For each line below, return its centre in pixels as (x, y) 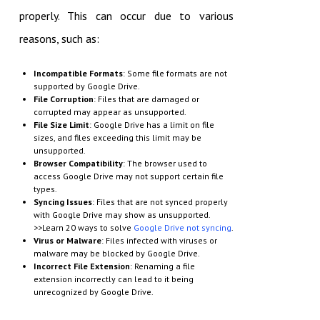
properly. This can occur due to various (126, 16)
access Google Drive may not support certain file (128, 176)
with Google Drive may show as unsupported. (121, 215)
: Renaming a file (162, 266)
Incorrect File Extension (81, 266)
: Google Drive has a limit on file (151, 125)
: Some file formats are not (175, 74)
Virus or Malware (67, 241)
